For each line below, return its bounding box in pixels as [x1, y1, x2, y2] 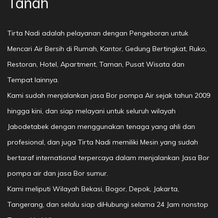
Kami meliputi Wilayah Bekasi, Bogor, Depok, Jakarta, [7, 184, 179, 193]
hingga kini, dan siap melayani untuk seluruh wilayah [7, 107, 176, 115]
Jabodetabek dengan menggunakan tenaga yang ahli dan [7, 122, 195, 131]
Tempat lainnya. [7, 75, 59, 84]
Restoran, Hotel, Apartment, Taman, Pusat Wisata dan [7, 60, 184, 69]
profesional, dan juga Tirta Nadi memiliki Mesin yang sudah [7, 138, 198, 146]
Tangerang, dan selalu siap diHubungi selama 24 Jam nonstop [7, 200, 208, 209]
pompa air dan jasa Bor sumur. [7, 169, 108, 178]
